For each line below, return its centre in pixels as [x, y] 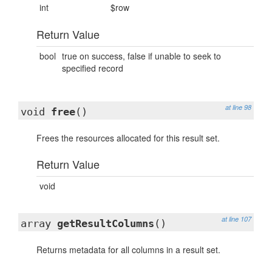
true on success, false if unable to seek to [141, 56]
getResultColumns [106, 223]
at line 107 [236, 219]
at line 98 [238, 107]
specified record [93, 68]
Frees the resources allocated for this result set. [128, 138]
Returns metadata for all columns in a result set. [128, 250]
